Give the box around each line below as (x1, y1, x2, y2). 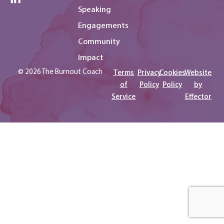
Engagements (78, 20, 128, 30)
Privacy (137, 68, 161, 77)
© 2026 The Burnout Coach (17, 67, 102, 76)
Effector (184, 92, 211, 101)
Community (78, 36, 120, 46)
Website (184, 68, 212, 77)
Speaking (78, 4, 111, 14)
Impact (78, 52, 103, 62)
